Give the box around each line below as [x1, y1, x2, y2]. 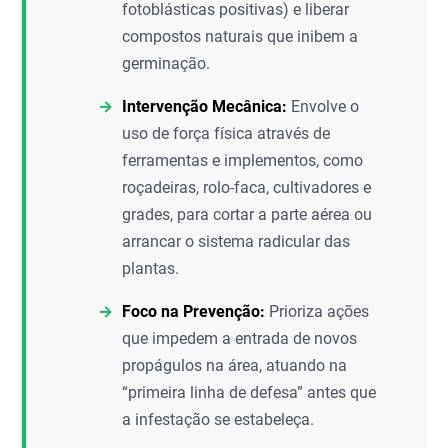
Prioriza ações [265, 302, 370, 321]
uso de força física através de [122, 124, 331, 143]
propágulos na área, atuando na [122, 356, 348, 375]
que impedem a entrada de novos [122, 329, 358, 348]
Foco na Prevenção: [122, 302, 266, 321]
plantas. [122, 259, 180, 278]
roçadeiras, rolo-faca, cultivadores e [122, 178, 372, 197]
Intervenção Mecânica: [122, 97, 288, 116]
